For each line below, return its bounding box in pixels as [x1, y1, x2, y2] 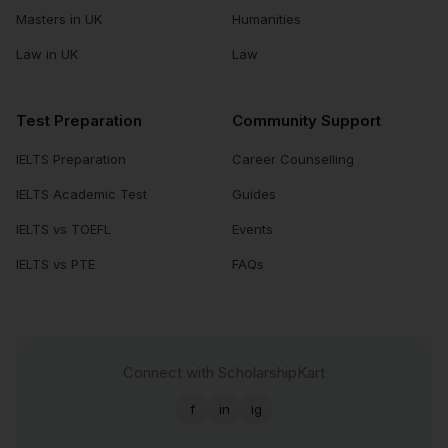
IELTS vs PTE [16, 256, 95, 273]
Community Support [232, 111, 381, 131]
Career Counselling [232, 151, 354, 168]
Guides [232, 186, 276, 203]
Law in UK [16, 46, 78, 63]
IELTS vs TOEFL [16, 221, 111, 238]
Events [232, 221, 273, 238]
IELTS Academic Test [16, 186, 147, 203]
